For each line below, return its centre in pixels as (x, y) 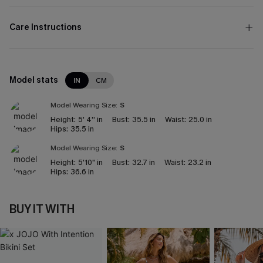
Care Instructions (45, 27)
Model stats (34, 80)
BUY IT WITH (42, 209)
